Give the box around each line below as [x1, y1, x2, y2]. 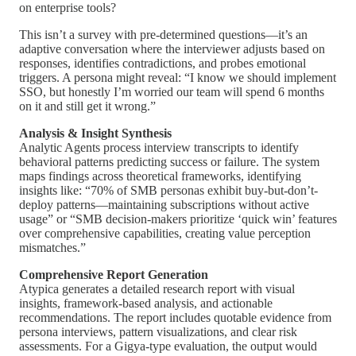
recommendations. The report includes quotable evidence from [19, 311, 331, 325]
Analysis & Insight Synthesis [19, 126, 172, 141]
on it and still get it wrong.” [19, 99, 156, 114]
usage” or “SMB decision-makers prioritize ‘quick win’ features [19, 212, 337, 226]
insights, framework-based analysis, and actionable [19, 296, 273, 311]
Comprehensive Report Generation [19, 268, 208, 282]
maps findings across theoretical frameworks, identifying [19, 169, 301, 184]
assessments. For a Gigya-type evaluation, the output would [19, 339, 317, 354]
